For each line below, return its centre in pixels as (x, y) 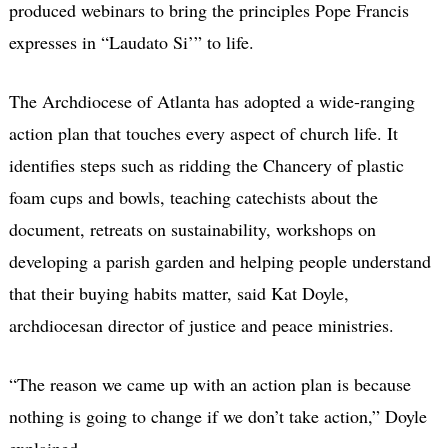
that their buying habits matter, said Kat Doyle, (178, 292)
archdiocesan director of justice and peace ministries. (201, 324)
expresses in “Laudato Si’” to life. (131, 41)
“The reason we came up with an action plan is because (209, 383)
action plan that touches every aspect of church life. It (203, 132)
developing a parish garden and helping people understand (219, 260)
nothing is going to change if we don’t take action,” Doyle (217, 415)
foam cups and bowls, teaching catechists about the (193, 196)
